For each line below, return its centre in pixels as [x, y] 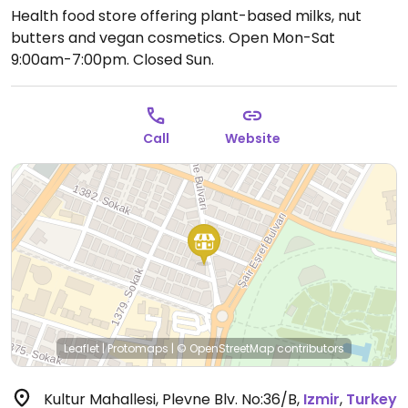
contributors [309, 348]
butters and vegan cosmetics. [120, 38]
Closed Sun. [172, 60]
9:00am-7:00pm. [70, 60]
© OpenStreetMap [225, 348]
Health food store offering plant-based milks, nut [186, 16]
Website [252, 138]
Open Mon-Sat [282, 38]
